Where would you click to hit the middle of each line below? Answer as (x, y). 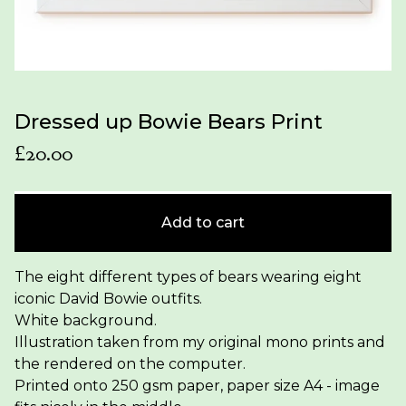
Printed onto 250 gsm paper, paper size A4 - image (197, 386)
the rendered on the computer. (130, 364)
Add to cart (203, 223)
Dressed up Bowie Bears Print (169, 122)
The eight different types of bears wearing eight (188, 277)
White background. (86, 321)
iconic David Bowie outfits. (108, 299)
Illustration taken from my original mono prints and (200, 343)
